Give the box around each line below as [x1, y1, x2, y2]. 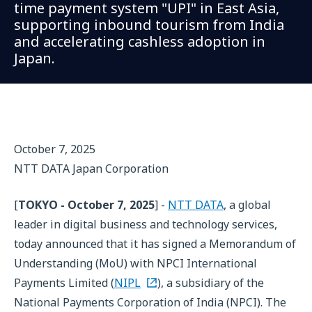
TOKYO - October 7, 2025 [18, 197, 155, 212]
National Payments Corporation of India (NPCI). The [14, 295, 286, 310]
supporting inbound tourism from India [14, 15, 284, 34]
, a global [224, 197, 271, 212]
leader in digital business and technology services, [14, 217, 277, 232]
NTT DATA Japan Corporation [14, 161, 169, 176]
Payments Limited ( [14, 275, 114, 290]
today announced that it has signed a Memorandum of [14, 236, 296, 251]
